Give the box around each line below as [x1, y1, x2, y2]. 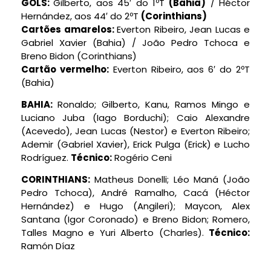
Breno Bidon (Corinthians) [21, 49, 137, 62]
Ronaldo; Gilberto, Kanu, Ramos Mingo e [57, 97, 250, 111]
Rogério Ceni [112, 151, 172, 164]
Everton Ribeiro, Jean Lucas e [117, 22, 250, 36]
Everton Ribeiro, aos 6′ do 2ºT [108, 62, 250, 76]
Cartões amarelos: [21, 22, 117, 36]
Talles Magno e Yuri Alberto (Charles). [21, 226, 209, 240]
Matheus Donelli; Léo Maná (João [90, 173, 250, 186]
